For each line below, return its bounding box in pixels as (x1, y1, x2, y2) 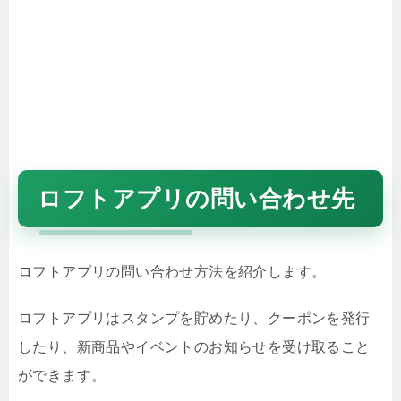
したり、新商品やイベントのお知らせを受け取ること (18, 339, 371, 354)
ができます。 (18, 368, 107, 383)
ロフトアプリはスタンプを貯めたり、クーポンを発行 (18, 311, 371, 326)
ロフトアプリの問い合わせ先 (38, 186, 355, 211)
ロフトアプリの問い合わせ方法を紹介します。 (18, 264, 327, 279)
